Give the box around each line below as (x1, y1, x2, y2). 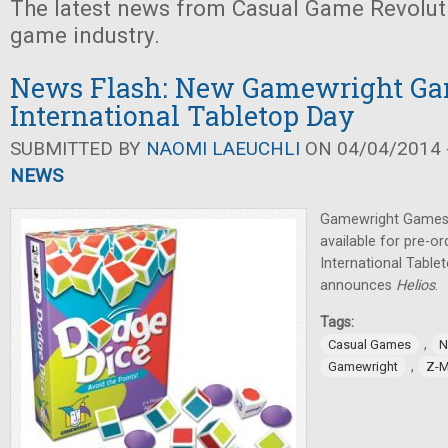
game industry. (10, 22, 160, 48)
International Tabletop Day (10, 98, 355, 133)
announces (320, 277, 396, 294)
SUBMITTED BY (10, 137, 146, 160)
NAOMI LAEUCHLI (146, 137, 300, 160)
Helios (396, 277, 435, 294)
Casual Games (328, 337, 411, 352)
